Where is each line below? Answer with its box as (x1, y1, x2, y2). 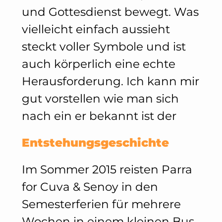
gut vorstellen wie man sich (21, 91, 179, 106)
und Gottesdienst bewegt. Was (21, 4, 199, 19)
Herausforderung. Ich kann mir (21, 74, 199, 88)
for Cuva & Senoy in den (21, 179, 158, 194)
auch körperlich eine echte (21, 56, 175, 71)
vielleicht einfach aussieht (21, 22, 170, 36)
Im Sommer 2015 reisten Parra (21, 162, 192, 176)
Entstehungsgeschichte (21, 135, 169, 150)
